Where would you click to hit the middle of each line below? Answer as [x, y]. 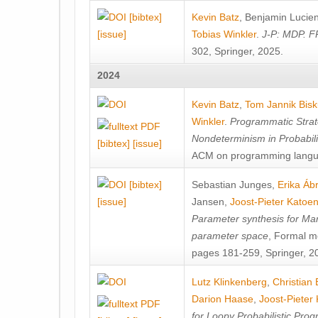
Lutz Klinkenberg [229, 282]
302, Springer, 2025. [237, 51]
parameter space [230, 236]
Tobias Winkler [224, 34]
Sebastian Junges [232, 185]
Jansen [208, 202]
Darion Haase [223, 299]
